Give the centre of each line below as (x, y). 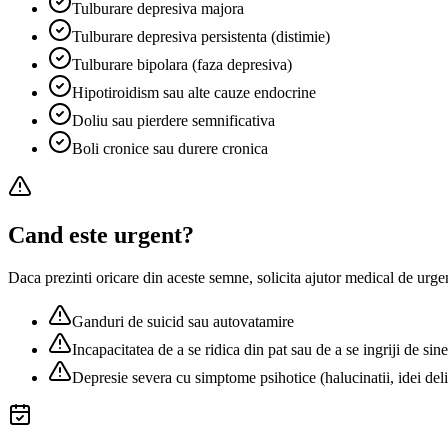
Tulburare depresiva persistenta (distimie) (201, 37)
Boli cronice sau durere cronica (170, 149)
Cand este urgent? (101, 235)
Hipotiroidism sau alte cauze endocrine (194, 93)
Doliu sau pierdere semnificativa (173, 121)
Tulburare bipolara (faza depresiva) (182, 65)
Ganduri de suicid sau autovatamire (183, 321)
